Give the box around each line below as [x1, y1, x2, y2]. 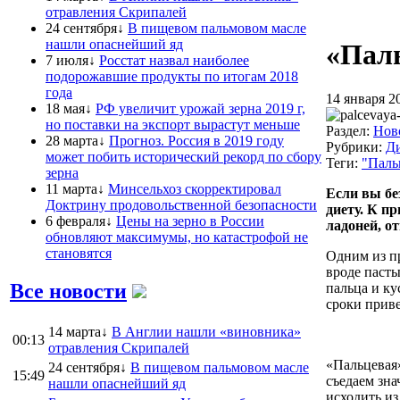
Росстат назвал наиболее [99, 52, 249, 68]
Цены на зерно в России [116, 212, 264, 229]
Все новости [10, 279, 127, 303]
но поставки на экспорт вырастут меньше [46, 116, 300, 132]
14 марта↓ [48, 323, 108, 339]
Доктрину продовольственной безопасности [46, 196, 317, 212]
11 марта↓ [46, 180, 104, 196]
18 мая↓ [46, 100, 92, 116]
